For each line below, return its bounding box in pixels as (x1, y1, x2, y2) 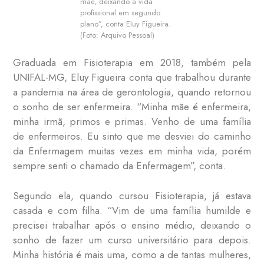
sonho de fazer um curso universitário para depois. (13, 232, 251, 247)
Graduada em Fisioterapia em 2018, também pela (13, 55, 251, 70)
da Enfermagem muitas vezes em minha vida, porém (13, 144, 251, 159)
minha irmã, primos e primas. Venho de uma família (13, 114, 251, 129)
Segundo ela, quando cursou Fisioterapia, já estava (13, 188, 251, 203)
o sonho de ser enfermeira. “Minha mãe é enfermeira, (13, 100, 251, 114)
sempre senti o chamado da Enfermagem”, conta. (13, 159, 226, 173)
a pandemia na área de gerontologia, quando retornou (13, 85, 251, 100)
